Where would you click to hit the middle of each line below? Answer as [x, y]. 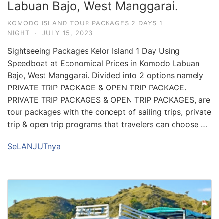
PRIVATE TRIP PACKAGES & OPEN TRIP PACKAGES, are [109, 99]
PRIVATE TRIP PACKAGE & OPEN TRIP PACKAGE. [97, 87]
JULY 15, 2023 [67, 33]
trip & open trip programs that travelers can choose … [107, 124]
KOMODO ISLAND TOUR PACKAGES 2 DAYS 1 [85, 23]
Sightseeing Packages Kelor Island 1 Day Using [94, 51]
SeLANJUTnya [34, 146]
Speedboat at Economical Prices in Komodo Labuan [103, 63]
